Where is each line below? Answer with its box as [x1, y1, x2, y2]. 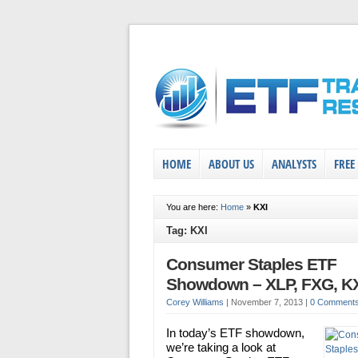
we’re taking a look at [166, 340, 276, 354]
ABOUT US [209, 156, 254, 172]
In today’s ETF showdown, [166, 326, 304, 340]
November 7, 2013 [231, 297, 305, 307]
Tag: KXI [166, 225, 208, 237]
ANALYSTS [272, 156, 316, 172]
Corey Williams [166, 297, 224, 307]
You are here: [166, 202, 221, 212]
